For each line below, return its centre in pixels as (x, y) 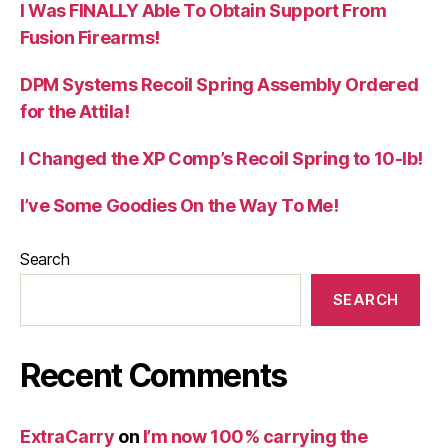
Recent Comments (154, 375)
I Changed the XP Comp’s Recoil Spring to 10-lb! (221, 158)
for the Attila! (75, 111)
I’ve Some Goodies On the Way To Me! (179, 205)
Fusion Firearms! (90, 37)
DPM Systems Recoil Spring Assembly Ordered (219, 84)
